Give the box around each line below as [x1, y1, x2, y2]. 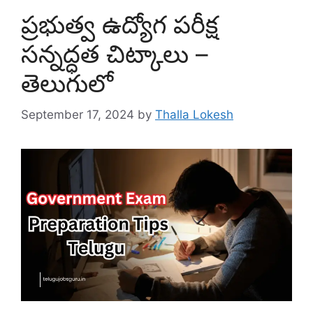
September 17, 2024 [21, 107, 134, 122]
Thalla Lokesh [155, 107, 233, 122]
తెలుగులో [21, 68, 113, 98]
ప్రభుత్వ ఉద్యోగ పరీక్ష [21, 10, 218, 39]
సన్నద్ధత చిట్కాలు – [21, 39, 208, 68]
